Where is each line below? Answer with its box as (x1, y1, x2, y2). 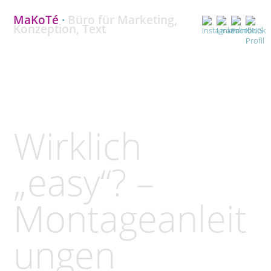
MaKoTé (13, 12, 59, 28)
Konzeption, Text (13, 21, 106, 37)
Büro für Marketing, (64, 12, 177, 28)
